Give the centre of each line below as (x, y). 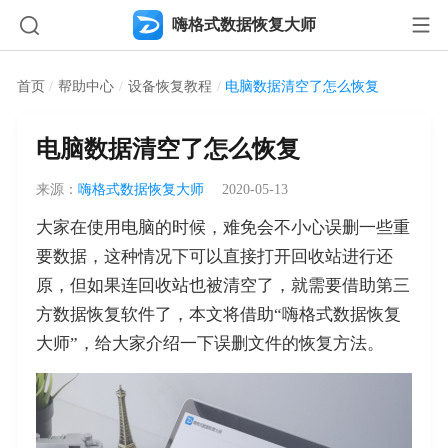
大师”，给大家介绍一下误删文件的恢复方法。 (209, 344)
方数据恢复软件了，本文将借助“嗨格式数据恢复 (218, 315)
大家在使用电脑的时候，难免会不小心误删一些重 (222, 228)
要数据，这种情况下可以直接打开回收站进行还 (214, 257)
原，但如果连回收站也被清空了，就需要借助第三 (222, 286)
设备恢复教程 (169, 86)
